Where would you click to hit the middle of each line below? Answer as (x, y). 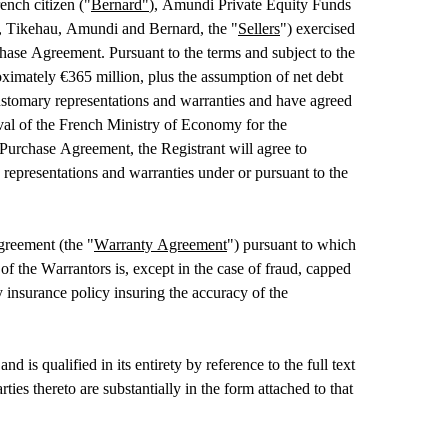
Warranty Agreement (160, 245)
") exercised (317, 29)
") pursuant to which (291, 245)
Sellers (259, 29)
